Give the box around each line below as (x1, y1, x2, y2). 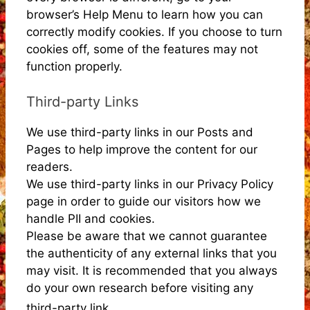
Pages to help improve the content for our (26, 142, 257, 156)
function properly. (26, 60, 122, 73)
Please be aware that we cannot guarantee (26, 228, 267, 243)
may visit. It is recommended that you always (26, 263, 277, 277)
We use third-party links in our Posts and (26, 125, 253, 139)
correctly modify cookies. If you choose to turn (26, 25, 282, 39)
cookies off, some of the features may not (26, 42, 258, 56)
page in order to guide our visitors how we (26, 194, 261, 208)
